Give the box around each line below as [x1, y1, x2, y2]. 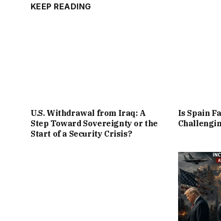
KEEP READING [31, 1, 91, 12]
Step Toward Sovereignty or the [31, 118, 158, 129]
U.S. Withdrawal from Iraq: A [31, 108, 146, 118]
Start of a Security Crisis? [31, 129, 132, 139]
